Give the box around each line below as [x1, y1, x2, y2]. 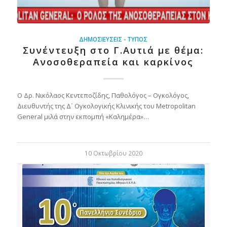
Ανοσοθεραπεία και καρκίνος [33, 56, 194, 68]
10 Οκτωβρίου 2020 [84, 149, 142, 158]
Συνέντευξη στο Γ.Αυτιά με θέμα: [23, 44, 204, 57]
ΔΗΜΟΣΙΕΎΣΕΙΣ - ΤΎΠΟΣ [79, 35, 148, 44]
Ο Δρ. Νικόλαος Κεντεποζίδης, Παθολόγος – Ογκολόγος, [17, 91, 189, 100]
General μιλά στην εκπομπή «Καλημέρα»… [17, 112, 149, 122]
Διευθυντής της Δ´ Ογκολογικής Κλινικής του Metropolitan [17, 101, 196, 111]
